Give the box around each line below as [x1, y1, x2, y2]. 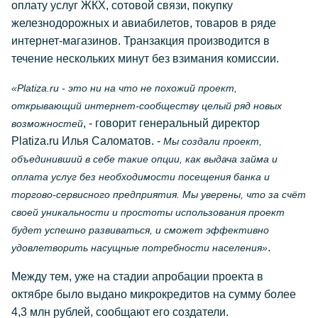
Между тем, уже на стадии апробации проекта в [11, 270, 263, 283]
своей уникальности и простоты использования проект [11, 207, 285, 218]
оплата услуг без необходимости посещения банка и [11, 171, 270, 182]
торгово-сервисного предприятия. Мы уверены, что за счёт [11, 189, 306, 200]
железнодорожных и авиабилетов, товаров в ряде [11, 17, 276, 29]
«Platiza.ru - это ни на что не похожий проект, [11, 82, 237, 94]
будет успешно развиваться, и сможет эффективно [11, 224, 269, 236]
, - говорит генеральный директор [83, 117, 260, 129]
